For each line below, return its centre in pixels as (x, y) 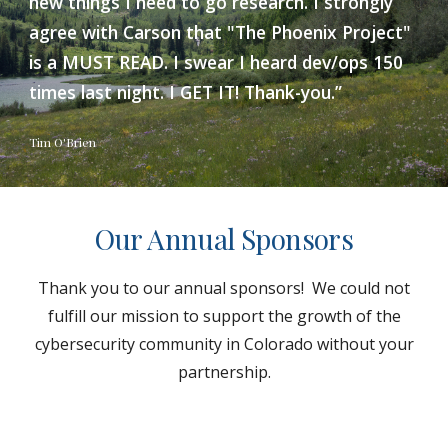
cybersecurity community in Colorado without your (224, 344)
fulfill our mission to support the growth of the (224, 316)
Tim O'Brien (64, 142)
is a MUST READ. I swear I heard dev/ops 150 (216, 62)
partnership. (224, 372)
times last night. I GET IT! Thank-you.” (186, 92)
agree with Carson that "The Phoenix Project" (220, 32)
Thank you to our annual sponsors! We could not (224, 288)
